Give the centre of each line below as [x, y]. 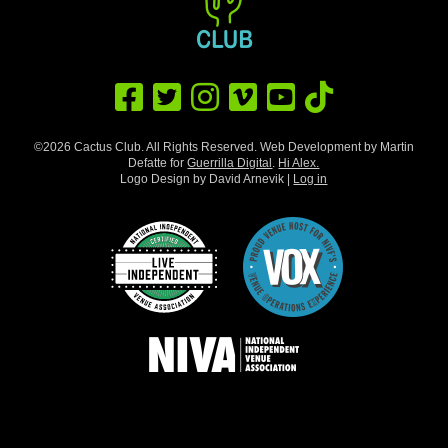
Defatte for [158, 162]
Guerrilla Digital [230, 162]
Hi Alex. [299, 162]
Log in [310, 178]
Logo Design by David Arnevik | [207, 178]
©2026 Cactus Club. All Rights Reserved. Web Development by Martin [223, 146]
